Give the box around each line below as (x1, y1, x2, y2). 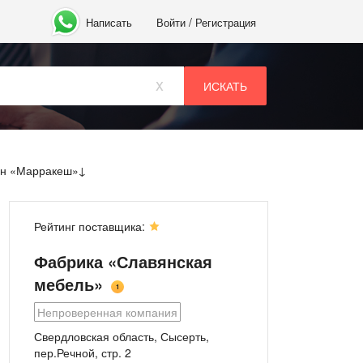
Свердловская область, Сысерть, (34, 328, 209, 344)
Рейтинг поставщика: (34, 218, 148, 234)
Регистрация (195, 14, 256, 30)
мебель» (34, 272, 103, 296)
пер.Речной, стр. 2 (34, 344, 131, 361)
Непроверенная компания (37, 304, 177, 320)
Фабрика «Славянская (34, 250, 212, 273)
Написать (86, 14, 133, 30)
